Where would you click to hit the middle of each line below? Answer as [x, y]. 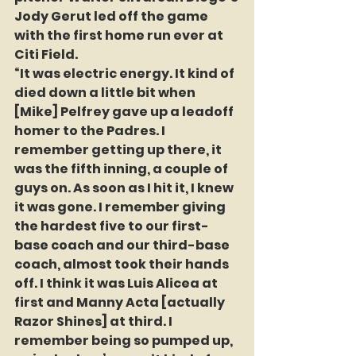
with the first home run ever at [120, 36]
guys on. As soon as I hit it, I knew [125, 188]
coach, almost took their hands [123, 265]
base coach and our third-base [123, 246]
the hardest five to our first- [112, 226]
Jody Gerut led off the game [112, 17]
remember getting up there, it [119, 150]
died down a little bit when [106, 93]
